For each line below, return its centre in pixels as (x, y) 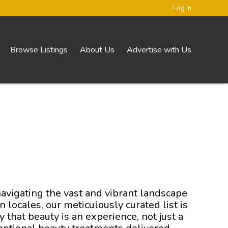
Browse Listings (39, 50)
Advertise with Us (159, 50)
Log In (182, 8)
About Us (97, 50)
